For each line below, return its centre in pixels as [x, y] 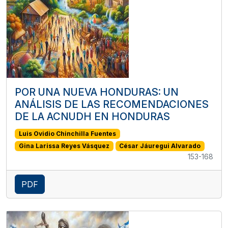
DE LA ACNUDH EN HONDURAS [92, 116]
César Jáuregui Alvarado [160, 146]
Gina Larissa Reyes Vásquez [64, 146]
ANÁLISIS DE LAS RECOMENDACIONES [112, 104]
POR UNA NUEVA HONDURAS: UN [97, 92]
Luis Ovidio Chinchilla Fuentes [67, 133]
